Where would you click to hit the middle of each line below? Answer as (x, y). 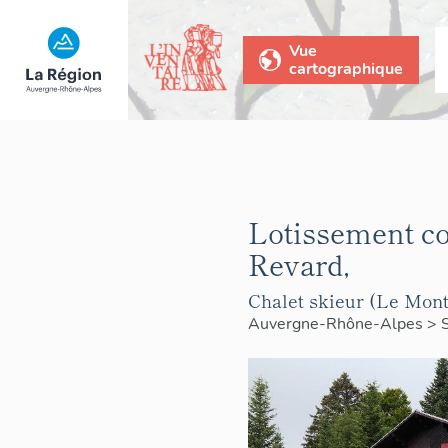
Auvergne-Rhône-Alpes (337, 324)
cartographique (346, 68)
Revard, (299, 264)
